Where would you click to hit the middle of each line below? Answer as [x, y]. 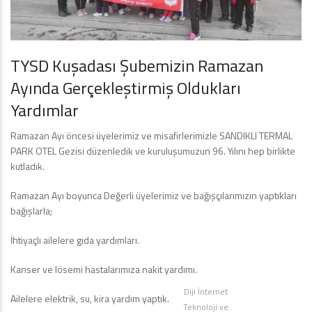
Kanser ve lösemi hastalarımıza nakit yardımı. [104, 269]
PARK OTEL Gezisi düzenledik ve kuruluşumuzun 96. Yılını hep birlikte [153, 150]
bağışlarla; [31, 210]
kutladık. [28, 166]
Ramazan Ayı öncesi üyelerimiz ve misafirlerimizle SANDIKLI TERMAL [151, 135]
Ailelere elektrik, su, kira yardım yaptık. [90, 298]
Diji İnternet [206, 291]
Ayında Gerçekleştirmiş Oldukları [126, 87]
